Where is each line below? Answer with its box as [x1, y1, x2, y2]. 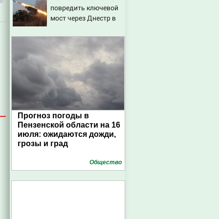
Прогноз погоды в [18, 111, 89, 120]
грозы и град [18, 139, 68, 148]
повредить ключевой [50, 3, 118, 12]
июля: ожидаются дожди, [18, 130, 116, 138]
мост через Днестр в [50, 13, 116, 22]
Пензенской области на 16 [18, 121, 120, 129]
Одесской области [50, 23, 109, 33]
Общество [89, 159, 122, 166]
